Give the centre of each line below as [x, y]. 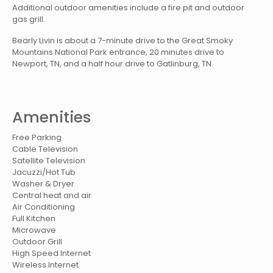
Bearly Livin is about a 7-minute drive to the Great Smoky [123, 41]
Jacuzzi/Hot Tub [44, 172]
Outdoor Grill [37, 242]
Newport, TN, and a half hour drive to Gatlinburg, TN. [113, 64]
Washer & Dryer [44, 184]
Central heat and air [52, 196]
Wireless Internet [46, 265]
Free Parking [37, 138]
